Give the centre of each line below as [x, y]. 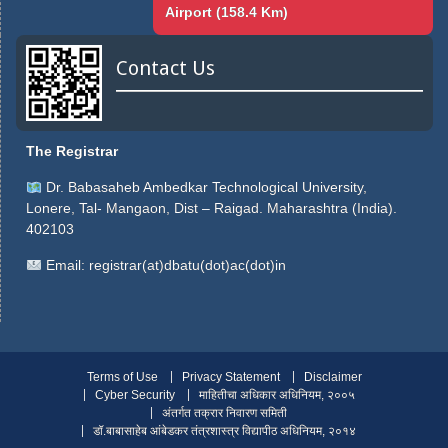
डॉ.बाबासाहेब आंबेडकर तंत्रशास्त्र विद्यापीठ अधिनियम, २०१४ [224, 431]
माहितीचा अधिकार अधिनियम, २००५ [276, 395]
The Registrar [72, 151]
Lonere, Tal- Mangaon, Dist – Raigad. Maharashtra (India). [211, 208]
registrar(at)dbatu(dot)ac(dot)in [187, 265]
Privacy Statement [230, 377]
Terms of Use [122, 377]
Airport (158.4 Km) [226, 12]
